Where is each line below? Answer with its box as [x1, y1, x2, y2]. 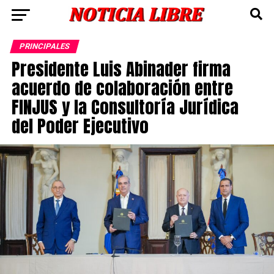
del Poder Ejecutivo [11, 113, 153, 139]
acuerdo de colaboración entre [11, 75, 233, 101]
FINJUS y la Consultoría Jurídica [11, 94, 239, 120]
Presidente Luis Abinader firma [11, 56, 231, 82]
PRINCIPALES [18, 42, 71, 51]
